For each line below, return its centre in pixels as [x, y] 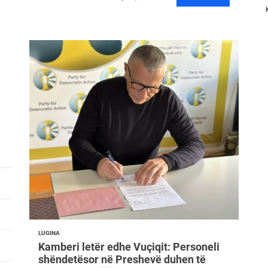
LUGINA [49, 233]
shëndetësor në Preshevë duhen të [122, 259]
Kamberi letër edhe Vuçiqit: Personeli [129, 247]
